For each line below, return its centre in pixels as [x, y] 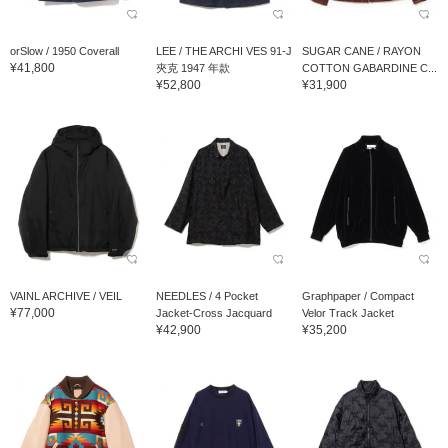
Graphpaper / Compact [357, 295]
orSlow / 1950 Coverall [64, 50]
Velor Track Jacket [347, 312]
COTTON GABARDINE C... [369, 67]
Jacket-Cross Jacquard [213, 312]
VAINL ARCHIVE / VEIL [66, 295]
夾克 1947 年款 [192, 67]
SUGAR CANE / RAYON [361, 50]
